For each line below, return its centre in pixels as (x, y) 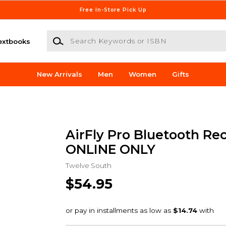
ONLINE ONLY (110, 149)
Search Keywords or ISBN (91, 35)
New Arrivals (60, 74)
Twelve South (88, 165)
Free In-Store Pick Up (113, 10)
